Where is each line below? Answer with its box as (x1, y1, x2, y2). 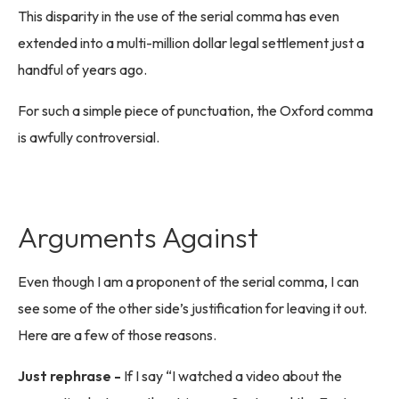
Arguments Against (18, 218, 258, 255)
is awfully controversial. (18, 127, 159, 146)
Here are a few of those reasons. (18, 325, 216, 344)
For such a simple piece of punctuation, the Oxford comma (18, 101, 373, 119)
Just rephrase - (18, 366, 124, 385)
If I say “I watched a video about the (124, 366, 342, 385)
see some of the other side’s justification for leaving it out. (18, 298, 367, 317)
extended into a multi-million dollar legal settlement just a (18, 33, 364, 52)
